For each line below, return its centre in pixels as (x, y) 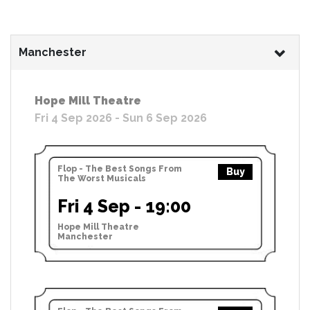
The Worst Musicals (102, 178)
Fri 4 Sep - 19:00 (124, 206)
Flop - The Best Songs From (120, 168)
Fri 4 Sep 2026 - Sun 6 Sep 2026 (121, 118)
